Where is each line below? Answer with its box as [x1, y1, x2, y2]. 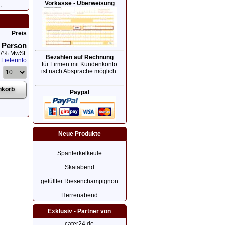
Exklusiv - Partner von [48, 208, 111, 215]
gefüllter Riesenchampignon [41, 178, 119, 185]
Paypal [69, 89, 89, 96]
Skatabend [64, 164, 94, 171]
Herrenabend [61, 192, 98, 199]
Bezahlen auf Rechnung [45, 54, 114, 61]
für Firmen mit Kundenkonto [42, 61, 118, 68]
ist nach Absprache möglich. [41, 68, 118, 75]
